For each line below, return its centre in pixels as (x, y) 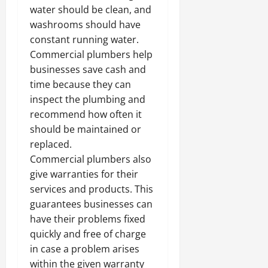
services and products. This (92, 189)
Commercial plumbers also (91, 159)
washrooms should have (85, 24)
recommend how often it (86, 114)
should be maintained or (86, 129)
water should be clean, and (91, 9)
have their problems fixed (88, 219)
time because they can (80, 84)
